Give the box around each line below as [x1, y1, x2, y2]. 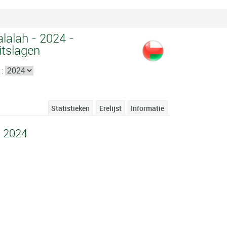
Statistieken [51, 103, 90, 113]
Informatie [131, 103, 165, 113]
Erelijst [99, 103, 122, 113]
